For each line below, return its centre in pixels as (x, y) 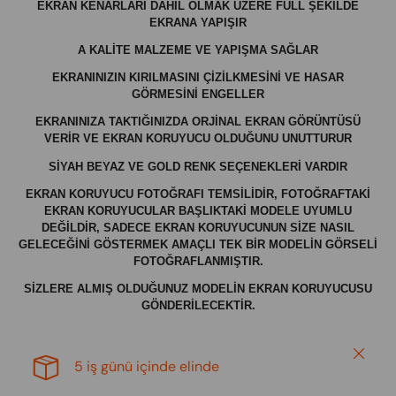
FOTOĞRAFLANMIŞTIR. (198, 261)
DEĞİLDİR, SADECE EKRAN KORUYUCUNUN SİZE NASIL (198, 227)
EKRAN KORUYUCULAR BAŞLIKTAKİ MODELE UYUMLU (198, 210)
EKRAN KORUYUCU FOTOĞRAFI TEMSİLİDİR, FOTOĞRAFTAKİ (198, 194)
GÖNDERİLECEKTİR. (198, 305)
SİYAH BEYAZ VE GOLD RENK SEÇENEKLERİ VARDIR (198, 166)
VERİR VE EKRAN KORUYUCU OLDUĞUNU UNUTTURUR (198, 139)
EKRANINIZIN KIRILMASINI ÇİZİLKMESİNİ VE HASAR (198, 78)
